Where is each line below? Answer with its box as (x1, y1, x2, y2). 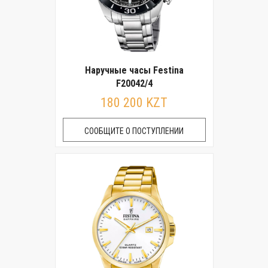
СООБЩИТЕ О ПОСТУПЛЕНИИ (84, 126, 184, 136)
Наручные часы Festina (84, 65, 184, 76)
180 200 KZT (100, 95, 167, 110)
